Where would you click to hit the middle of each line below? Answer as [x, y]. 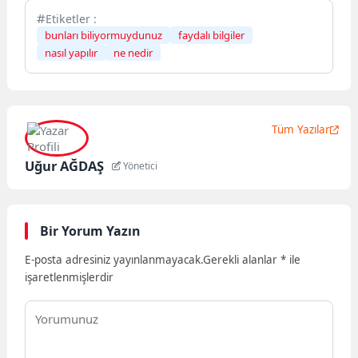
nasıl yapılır [72, 52]
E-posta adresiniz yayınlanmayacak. [114, 259]
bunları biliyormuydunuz [104, 35]
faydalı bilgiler [212, 35]
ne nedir [133, 52]
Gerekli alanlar [242, 259]
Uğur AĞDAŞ [65, 166]
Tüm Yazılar [300, 129]
